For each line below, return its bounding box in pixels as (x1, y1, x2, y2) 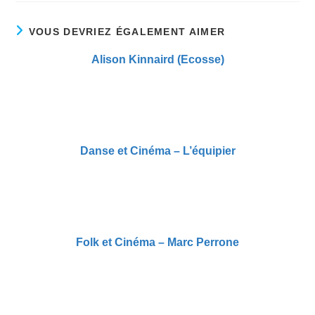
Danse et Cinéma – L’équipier (79, 144, 236, 157)
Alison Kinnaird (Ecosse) (91, 53, 224, 65)
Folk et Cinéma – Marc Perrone (76, 236, 239, 248)
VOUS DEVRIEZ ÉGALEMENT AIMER (28, 25, 226, 37)
